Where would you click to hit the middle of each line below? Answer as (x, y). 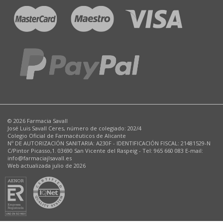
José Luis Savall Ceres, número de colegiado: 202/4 (74, 128)
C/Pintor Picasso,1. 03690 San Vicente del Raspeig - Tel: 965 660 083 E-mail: (105, 151)
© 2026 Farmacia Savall (38, 121)
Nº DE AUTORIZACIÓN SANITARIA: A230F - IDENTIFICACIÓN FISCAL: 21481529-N (109, 143)
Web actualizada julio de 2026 (47, 166)
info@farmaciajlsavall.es (40, 158)
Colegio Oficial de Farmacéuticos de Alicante (67, 136)
